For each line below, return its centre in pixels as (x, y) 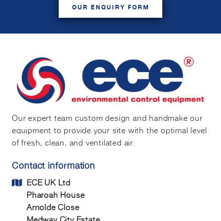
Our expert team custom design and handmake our (107, 117)
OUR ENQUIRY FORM (110, 7)
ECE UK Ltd (49, 182)
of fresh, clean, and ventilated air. (74, 142)
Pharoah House (56, 194)
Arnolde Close (53, 206)
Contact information (54, 165)
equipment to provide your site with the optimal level (110, 129)
